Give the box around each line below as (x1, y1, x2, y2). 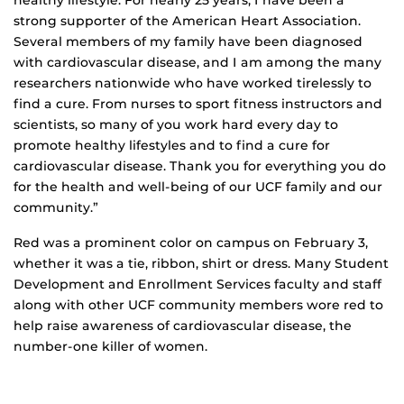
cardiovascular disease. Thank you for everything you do (14, 157, 386, 174)
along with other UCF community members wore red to (14, 296, 383, 313)
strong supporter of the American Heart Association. (14, 12, 361, 29)
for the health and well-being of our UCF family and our (14, 178, 382, 195)
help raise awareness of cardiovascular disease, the (14, 317, 352, 334)
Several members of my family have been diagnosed (14, 32, 363, 50)
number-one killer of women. (14, 337, 207, 354)
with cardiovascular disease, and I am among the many (14, 53, 381, 70)
